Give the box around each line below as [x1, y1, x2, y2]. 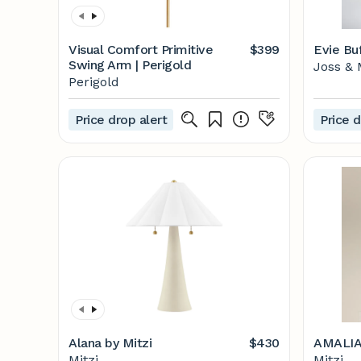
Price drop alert [75, 111, 168, 127]
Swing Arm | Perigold [68, 57, 192, 73]
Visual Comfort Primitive [68, 42, 214, 57]
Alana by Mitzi [68, 335, 152, 351]
